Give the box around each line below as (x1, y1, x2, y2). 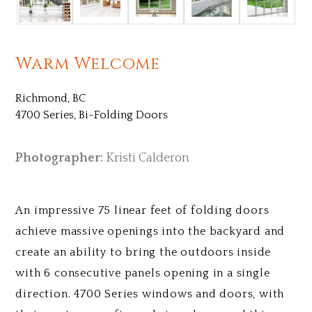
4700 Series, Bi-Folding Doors (15, 109, 169, 121)
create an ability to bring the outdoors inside (15, 246, 272, 258)
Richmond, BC (15, 92, 86, 104)
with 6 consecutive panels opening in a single (15, 267, 270, 279)
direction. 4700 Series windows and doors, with (15, 288, 285, 300)
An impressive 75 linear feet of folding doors (15, 204, 270, 217)
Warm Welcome (15, 53, 160, 75)
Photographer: (15, 151, 104, 165)
